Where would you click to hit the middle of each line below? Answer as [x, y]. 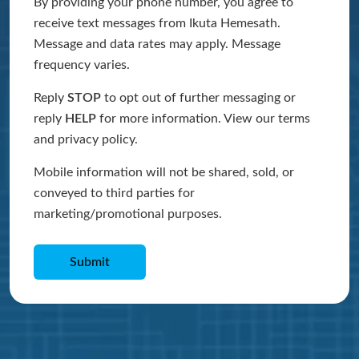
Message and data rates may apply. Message [157, 44]
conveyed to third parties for [114, 194]
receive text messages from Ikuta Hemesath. [157, 24]
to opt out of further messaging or [198, 98]
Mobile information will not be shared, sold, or [164, 173]
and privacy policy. [86, 140]
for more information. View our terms [203, 119]
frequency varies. [82, 65]
